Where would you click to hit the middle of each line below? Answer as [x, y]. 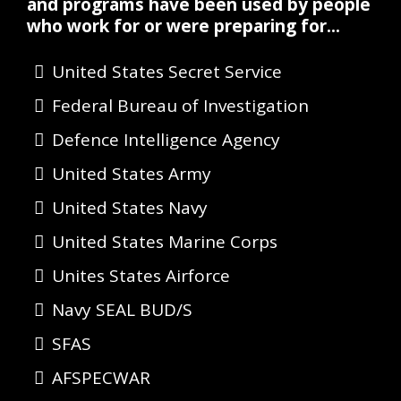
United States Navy [130, 208]
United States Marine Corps [165, 242]
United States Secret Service [167, 72]
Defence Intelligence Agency [166, 140]
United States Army [132, 174]
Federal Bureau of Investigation [180, 106]
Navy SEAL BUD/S [122, 310]
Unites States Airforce [141, 276]
